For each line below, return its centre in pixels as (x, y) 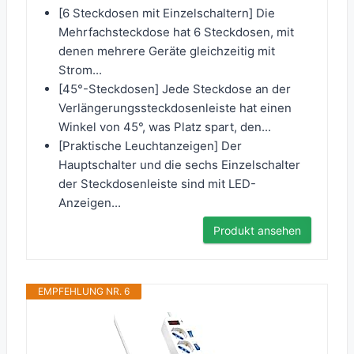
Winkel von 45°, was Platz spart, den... (165, 127)
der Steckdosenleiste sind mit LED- (157, 184)
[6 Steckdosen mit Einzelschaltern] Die (167, 13)
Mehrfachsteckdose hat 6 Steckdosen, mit (176, 32)
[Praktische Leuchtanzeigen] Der (150, 146)
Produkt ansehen (257, 231)
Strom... (80, 70)
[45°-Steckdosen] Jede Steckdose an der (175, 89)
